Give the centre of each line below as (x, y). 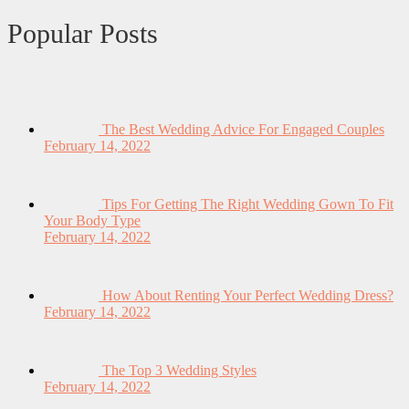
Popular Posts (83, 34)
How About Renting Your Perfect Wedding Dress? (246, 296)
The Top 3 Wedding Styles (178, 371)
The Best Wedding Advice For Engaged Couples (241, 130)
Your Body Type (92, 221)
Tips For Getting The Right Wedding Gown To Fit (246, 204)
